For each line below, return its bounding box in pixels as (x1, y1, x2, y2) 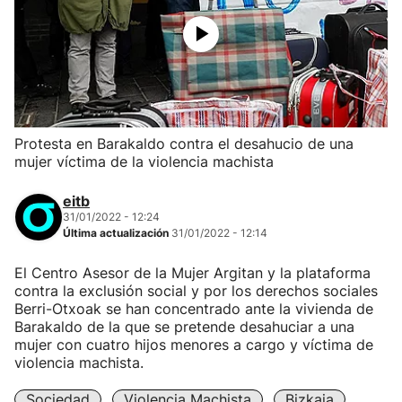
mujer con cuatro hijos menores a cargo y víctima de (14, 336, 373, 354)
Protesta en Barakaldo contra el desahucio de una (14, 135, 354, 153)
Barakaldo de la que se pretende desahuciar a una (14, 318, 354, 336)
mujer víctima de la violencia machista (14, 153, 274, 170)
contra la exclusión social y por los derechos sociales (14, 282, 378, 300)
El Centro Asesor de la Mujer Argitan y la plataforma (14, 264, 371, 282)
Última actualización (63, 226, 171, 240)
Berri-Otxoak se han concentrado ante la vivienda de (14, 300, 373, 318)
